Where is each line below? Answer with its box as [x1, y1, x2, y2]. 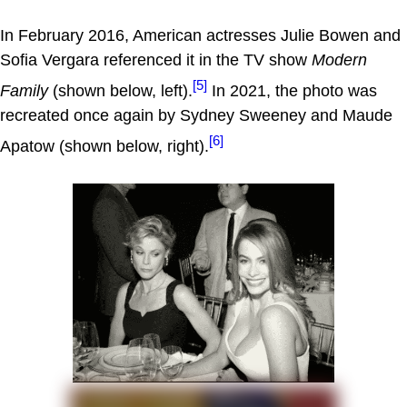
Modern [312, 51, 367, 70]
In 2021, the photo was [207, 82, 377, 101]
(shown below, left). [48, 82, 193, 101]
